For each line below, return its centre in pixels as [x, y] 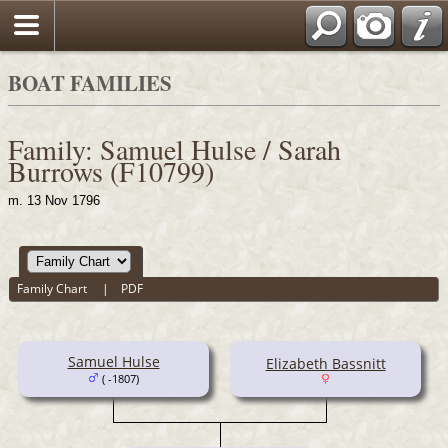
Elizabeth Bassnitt [325, 363]
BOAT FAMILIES [90, 83]
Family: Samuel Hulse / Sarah [174, 149]
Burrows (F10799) [111, 171]
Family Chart [54, 289]
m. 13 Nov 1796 [54, 200]
